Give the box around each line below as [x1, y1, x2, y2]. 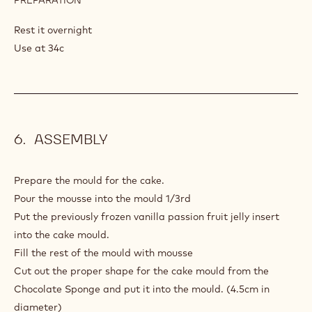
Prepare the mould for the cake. [14, 173, 164, 187]
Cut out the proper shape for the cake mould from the [14, 264, 269, 277]
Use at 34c [14, 41, 64, 54]
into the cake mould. [14, 228, 109, 241]
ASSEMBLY [31, 130, 108, 148]
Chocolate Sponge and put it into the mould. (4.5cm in [14, 282, 270, 295]
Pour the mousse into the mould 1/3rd [14, 192, 191, 205]
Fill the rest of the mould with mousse [14, 246, 193, 259]
